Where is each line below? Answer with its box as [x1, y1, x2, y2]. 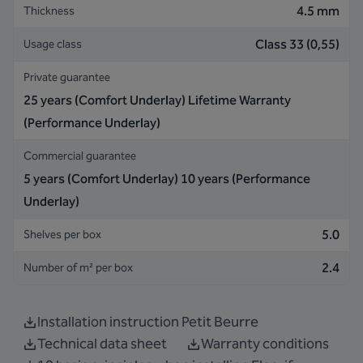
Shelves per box [23, 228, 101, 241]
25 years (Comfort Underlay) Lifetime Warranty [23, 92, 291, 108]
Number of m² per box [23, 261, 133, 275]
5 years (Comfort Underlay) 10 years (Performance [23, 171, 310, 186]
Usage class [23, 37, 82, 51]
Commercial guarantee [23, 149, 136, 163]
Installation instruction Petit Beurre [37, 313, 258, 331]
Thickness [23, 4, 75, 18]
